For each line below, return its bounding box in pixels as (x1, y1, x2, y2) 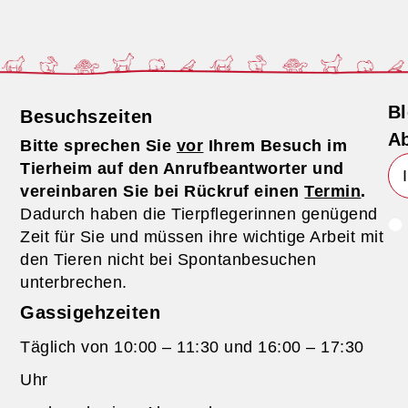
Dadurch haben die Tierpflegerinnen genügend (20, 205, 378, 224)
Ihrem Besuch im (203, 137, 348, 156)
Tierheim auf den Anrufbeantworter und (20, 159, 344, 178)
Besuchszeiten (20, 107, 153, 127)
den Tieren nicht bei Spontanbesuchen (20, 250, 317, 270)
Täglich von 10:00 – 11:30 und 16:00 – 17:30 (20, 338, 364, 357)
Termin (304, 182, 362, 201)
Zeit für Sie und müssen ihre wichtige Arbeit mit (20, 228, 384, 247)
